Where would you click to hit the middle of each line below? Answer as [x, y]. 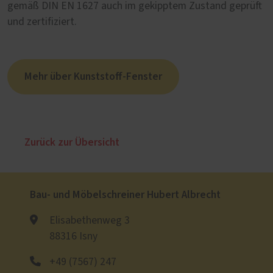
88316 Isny [73, 237]
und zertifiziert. [42, 22]
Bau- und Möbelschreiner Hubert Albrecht [125, 195]
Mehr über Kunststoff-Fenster [93, 77]
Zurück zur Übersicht [72, 143]
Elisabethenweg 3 [90, 221]
